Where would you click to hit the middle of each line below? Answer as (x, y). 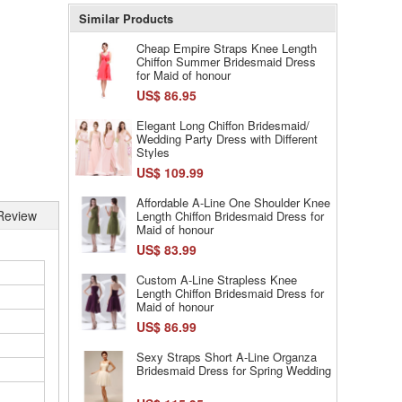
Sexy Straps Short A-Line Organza (227, 357)
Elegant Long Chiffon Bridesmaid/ (223, 125)
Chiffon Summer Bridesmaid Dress (226, 61)
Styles (153, 152)
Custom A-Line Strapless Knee (217, 280)
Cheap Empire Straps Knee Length (227, 48)
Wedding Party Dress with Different (227, 139)
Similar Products (126, 18)
